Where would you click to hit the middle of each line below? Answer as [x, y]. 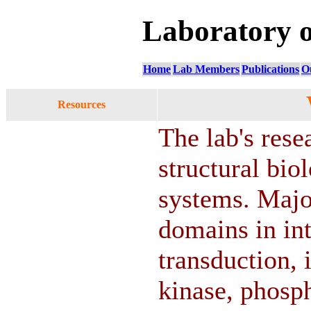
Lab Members [206, 69]
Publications [270, 69]
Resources [82, 104]
